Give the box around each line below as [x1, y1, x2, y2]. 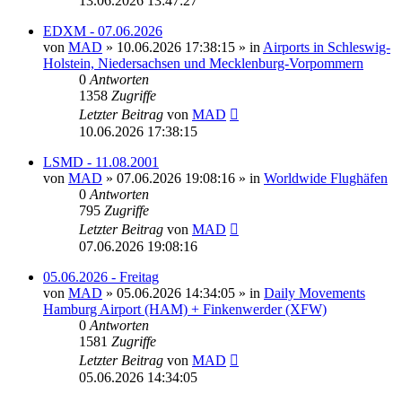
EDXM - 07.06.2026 [43, 22, 162, 39]
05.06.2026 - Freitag [43, 268, 159, 284]
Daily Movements [264, 284, 365, 301]
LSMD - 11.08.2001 [43, 153, 159, 170]
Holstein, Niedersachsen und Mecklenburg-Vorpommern [43, 55, 363, 71]
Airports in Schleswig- [263, 39, 390, 55]
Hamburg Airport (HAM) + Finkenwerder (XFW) [43, 301, 327, 317]
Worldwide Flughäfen [264, 170, 388, 186]
